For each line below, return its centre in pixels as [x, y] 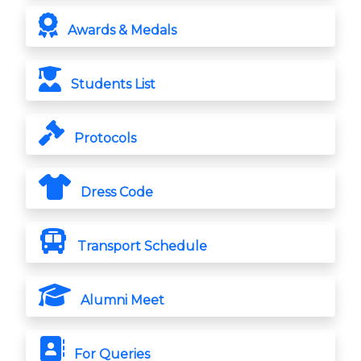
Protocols [104, 139]
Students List [112, 85]
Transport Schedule [141, 247]
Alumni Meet [121, 301]
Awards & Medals [120, 31]
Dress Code [115, 193]
